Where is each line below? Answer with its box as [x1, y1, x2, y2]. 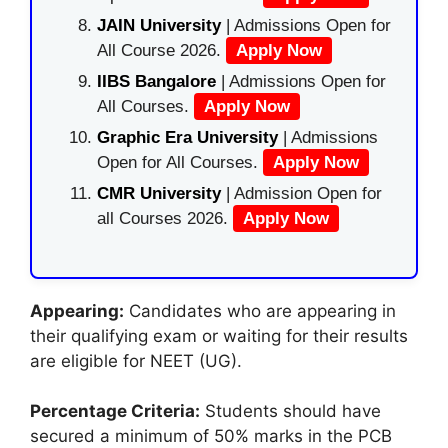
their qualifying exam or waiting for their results [30, 325, 408, 346]
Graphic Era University [97, 128, 278, 148]
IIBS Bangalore [97, 72, 216, 92]
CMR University [97, 184, 221, 204]
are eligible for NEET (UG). [30, 350, 242, 371]
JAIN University [97, 16, 226, 36]
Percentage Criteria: [30, 401, 200, 422]
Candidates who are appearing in [124, 300, 396, 321]
